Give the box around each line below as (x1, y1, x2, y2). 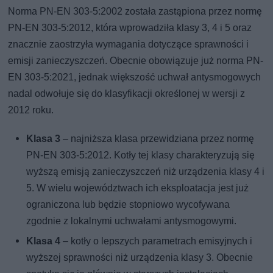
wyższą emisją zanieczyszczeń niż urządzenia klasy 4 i (26, 166, 265, 178)
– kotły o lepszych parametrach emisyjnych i (60, 235, 253, 247)
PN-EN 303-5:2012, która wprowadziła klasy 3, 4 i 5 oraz (8, 22, 252, 34)
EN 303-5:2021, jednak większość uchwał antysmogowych (8, 71, 261, 83)
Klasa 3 (26, 133, 61, 145)
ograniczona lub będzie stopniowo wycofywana (26, 199, 230, 211)
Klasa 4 (26, 235, 61, 247)
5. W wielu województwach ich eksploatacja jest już (26, 182, 249, 194)
